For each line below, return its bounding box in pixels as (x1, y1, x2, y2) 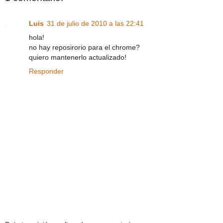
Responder (29, 67, 64, 76)
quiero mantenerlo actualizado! (29, 53, 126, 62)
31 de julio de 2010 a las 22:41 (47, 19, 144, 28)
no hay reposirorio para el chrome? (29, 43, 140, 52)
